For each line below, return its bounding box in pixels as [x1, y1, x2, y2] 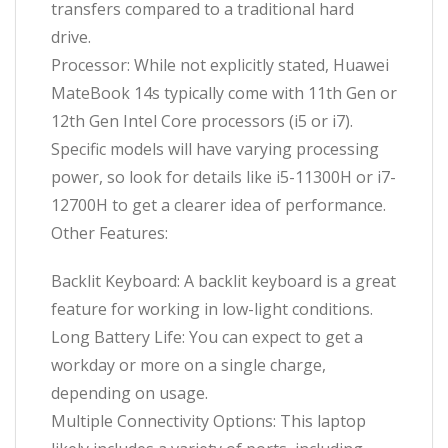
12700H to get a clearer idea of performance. [51, 193, 386, 216]
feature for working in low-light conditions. [51, 297, 373, 320]
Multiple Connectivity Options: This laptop [51, 409, 366, 432]
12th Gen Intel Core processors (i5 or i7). [51, 109, 353, 132]
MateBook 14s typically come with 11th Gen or [51, 81, 397, 104]
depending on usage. [51, 381, 208, 404]
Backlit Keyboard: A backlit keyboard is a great [51, 269, 396, 292]
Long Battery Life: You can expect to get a [51, 325, 363, 348]
